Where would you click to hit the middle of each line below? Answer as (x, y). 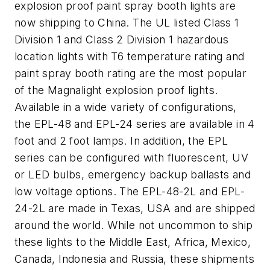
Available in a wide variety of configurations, (126, 107)
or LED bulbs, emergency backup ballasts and (133, 175)
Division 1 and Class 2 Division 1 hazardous (122, 40)
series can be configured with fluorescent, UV (131, 158)
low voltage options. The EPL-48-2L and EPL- (130, 192)
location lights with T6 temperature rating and (130, 57)
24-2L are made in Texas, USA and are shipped (135, 209)
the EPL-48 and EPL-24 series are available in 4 (135, 124)
